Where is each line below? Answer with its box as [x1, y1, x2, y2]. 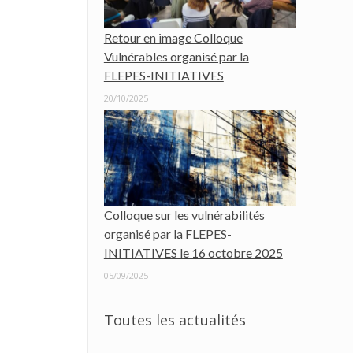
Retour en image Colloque [103, 30, 243, 46]
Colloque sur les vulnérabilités [103, 207, 265, 223]
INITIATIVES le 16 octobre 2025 [103, 245, 283, 261]
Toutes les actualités [103, 310, 246, 330]
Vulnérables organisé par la [103, 49, 249, 65]
